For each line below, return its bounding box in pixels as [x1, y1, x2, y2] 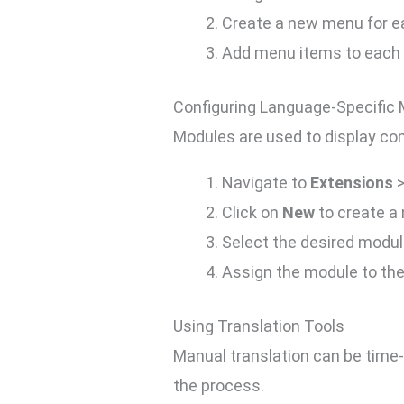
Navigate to [222, 173, 311, 193]
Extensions [310, 173, 394, 193]
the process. [173, 376, 265, 396]
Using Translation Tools [173, 317, 345, 336]
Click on [222, 203, 283, 223]
